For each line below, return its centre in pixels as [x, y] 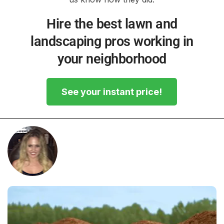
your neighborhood [112, 59]
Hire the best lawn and [112, 24]
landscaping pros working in [112, 41]
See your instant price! [112, 91]
